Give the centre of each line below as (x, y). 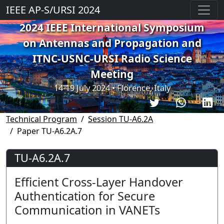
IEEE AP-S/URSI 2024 (53, 10)
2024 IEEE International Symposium (112, 27)
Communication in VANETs (87, 210)
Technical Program (41, 119)
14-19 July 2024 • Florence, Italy (112, 88)
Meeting (112, 74)
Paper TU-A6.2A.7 (49, 131)
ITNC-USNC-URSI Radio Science (112, 58)
